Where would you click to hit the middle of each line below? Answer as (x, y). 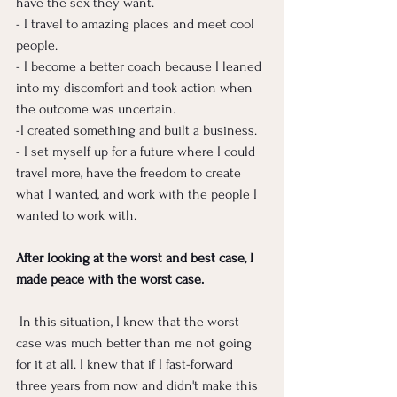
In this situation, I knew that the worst (129, 322)
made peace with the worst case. (110, 280)
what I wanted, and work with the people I (138, 195)
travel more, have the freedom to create (130, 173)
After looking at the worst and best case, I (136, 258)
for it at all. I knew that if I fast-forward (126, 365)
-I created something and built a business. (138, 131)
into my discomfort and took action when (136, 88)
